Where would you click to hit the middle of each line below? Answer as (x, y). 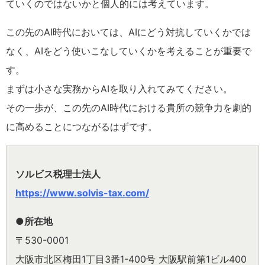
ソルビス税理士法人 (58, 174)
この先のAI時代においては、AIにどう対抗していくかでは (128, 32)
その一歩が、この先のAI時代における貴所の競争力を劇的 (129, 108)
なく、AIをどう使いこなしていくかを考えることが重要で (129, 51)
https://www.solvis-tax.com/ (82, 193)
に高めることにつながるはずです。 (82, 127)
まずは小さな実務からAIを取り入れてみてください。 (119, 89)
